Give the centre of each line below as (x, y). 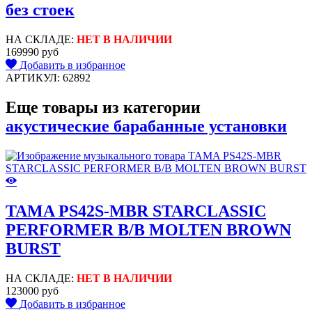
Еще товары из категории (103, 107)
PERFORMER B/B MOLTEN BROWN (148, 229)
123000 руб (32, 290)
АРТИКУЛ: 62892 (48, 77)
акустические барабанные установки (146, 126)
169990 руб (32, 52)
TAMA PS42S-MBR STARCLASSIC (136, 211)
